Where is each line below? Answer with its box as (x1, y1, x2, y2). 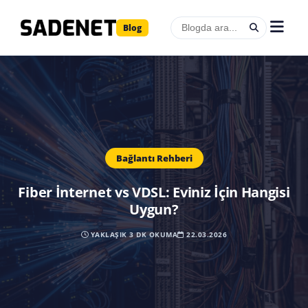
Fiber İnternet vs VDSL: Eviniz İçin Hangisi (18, 182, 290, 201)
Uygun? (129, 199, 179, 219)
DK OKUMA (133, 229, 178, 239)
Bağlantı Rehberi (115, 151, 192, 164)
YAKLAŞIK (88, 229, 130, 239)
